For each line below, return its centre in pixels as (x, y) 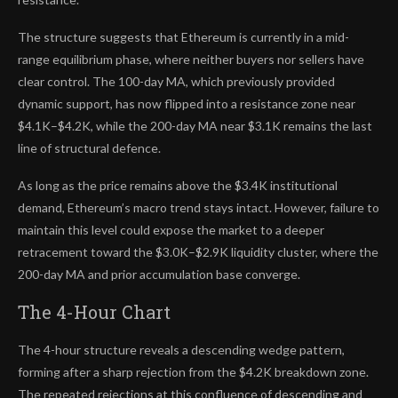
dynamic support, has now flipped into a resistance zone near (187, 104)
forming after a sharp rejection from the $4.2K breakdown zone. (193, 372)
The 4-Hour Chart (94, 312)
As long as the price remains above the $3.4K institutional (178, 186)
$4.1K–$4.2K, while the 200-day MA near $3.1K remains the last (195, 126)
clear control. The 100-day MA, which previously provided (176, 82)
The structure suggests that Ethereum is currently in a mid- (183, 37)
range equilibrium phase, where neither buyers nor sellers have (191, 60)
